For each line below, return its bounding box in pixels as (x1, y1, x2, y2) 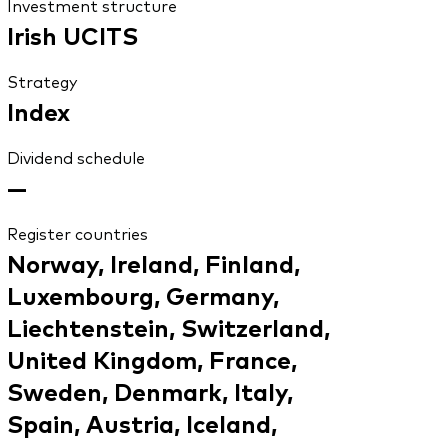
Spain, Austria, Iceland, (6, 406, 277, 440)
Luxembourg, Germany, (6, 278, 279, 312)
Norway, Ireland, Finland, (6, 246, 300, 280)
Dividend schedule (6, 146, 145, 169)
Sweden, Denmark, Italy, (6, 374, 293, 408)
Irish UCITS (6, 18, 138, 52)
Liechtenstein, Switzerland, (6, 310, 330, 344)
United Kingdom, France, (6, 342, 297, 376)
